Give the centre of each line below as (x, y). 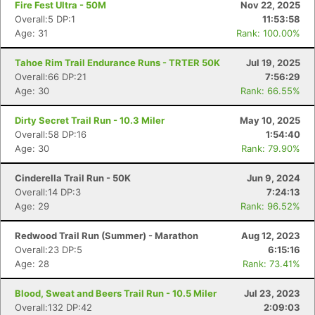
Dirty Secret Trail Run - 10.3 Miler (90, 120)
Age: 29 (32, 206)
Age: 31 (31, 33)
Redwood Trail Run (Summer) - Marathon (107, 236)
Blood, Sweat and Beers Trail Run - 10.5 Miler (116, 293)
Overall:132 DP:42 (53, 307)
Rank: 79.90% (271, 148)
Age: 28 (32, 264)
